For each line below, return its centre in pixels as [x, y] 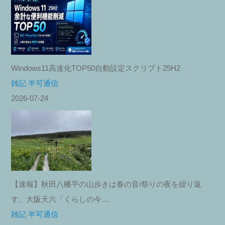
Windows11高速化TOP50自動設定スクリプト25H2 [95, 68]
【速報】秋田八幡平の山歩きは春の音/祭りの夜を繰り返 [106, 184]
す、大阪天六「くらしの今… [60, 199]
